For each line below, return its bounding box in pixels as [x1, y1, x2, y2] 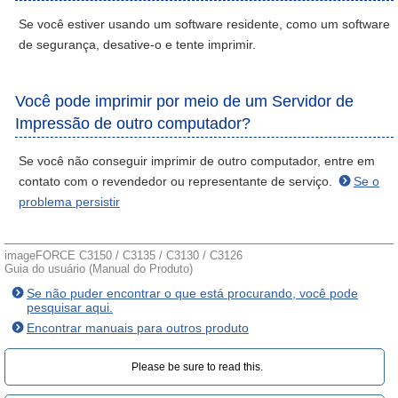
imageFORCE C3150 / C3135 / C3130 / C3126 [4, 249, 243, 262]
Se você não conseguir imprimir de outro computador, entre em [19, 154, 375, 168]
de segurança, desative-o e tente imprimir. [19, 37, 256, 52]
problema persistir [19, 195, 120, 209]
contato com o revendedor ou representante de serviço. [19, 174, 336, 188]
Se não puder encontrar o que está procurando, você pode [27, 286, 358, 300]
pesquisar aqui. [27, 300, 113, 314]
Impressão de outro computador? [15, 115, 251, 132]
